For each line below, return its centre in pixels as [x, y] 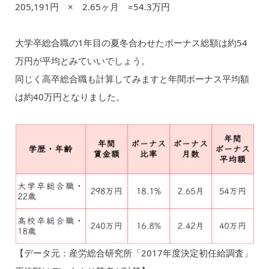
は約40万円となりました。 [70, 96]
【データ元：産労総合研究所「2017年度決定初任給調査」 [134, 253]
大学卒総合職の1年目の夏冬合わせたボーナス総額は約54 [131, 42]
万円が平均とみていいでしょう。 [82, 60]
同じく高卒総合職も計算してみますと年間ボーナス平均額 [132, 78]
